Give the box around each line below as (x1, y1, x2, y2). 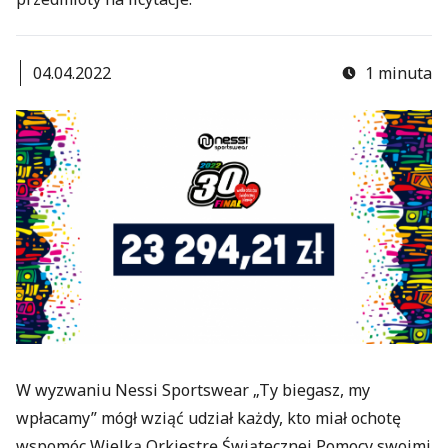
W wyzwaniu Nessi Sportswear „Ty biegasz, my (16, 378, 370, 401)
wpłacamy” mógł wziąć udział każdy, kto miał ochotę (16, 406, 401, 429)
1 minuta (365, 62, 432, 84)
